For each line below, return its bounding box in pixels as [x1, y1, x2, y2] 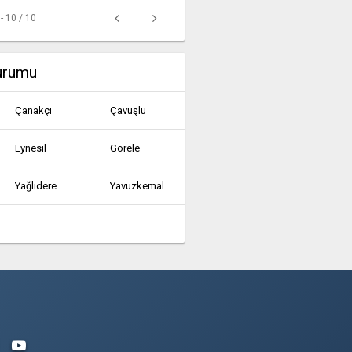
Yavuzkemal [110, 180, 165, 192]
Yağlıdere [15, 180, 57, 192]
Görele [110, 142, 141, 154]
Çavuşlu [110, 104, 147, 116]
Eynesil [15, 142, 47, 154]
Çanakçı [15, 104, 53, 116]
